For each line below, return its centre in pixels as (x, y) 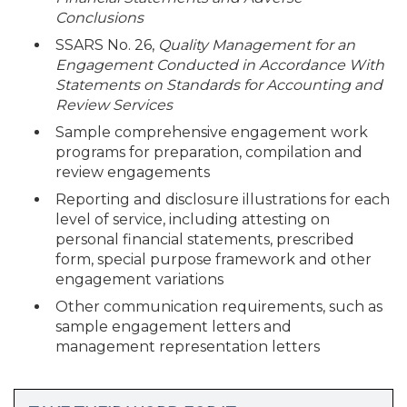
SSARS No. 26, (107, 45)
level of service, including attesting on (193, 219)
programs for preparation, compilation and (209, 152)
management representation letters (188, 346)
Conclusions (101, 17)
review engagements (133, 172)
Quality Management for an (257, 45)
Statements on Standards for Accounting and (219, 84)
